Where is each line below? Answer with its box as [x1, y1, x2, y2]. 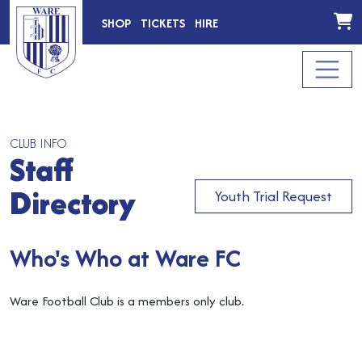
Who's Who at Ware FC [10, 241, 241, 276]
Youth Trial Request [215, 186, 332, 206]
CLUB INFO [10, 134, 67, 153]
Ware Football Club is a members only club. [10, 292, 244, 310]
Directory [10, 180, 136, 225]
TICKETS [141, 14, 185, 32]
